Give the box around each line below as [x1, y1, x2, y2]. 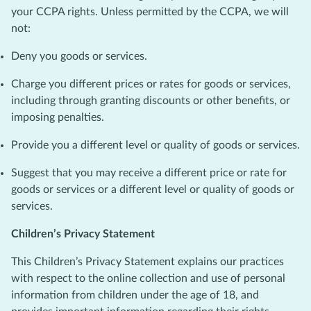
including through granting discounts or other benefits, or [11, 94, 290, 106]
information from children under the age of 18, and [11, 289, 259, 301]
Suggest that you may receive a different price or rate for [11, 167, 287, 178]
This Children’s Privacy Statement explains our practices [11, 255, 284, 267]
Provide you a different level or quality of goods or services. [11, 139, 300, 151]
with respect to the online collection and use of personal [11, 272, 285, 284]
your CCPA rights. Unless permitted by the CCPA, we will [11, 6, 289, 17]
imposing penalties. [11, 111, 104, 123]
